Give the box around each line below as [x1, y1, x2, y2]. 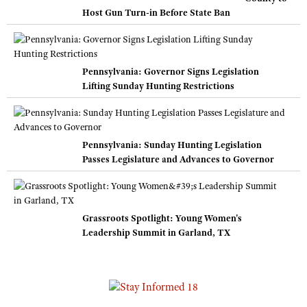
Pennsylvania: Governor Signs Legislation [82, 64, 259, 77]
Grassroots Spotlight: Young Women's [82, 211, 242, 224]
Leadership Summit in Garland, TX [82, 225, 230, 238]
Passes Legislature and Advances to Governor [82, 152, 274, 165]
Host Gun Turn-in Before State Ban [82, 5, 230, 19]
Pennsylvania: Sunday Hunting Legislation [82, 138, 262, 151]
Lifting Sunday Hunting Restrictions [82, 79, 234, 92]
